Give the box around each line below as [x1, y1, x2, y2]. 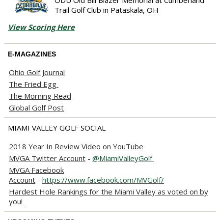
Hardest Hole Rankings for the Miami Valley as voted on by [9, 186, 208, 196]
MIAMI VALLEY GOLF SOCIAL [8, 122, 106, 133]
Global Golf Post [9, 102, 64, 112]
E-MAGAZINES [8, 50, 56, 58]
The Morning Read [9, 90, 71, 101]
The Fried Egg [9, 79, 58, 89]
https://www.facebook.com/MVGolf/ [42, 174, 164, 185]
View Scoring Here [8, 22, 75, 32]
